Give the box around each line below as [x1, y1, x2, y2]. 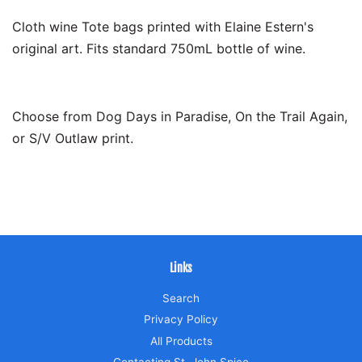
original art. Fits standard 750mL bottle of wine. [12, 40, 305, 57]
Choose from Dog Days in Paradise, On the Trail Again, [12, 107, 347, 124]
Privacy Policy [144, 313, 218, 326]
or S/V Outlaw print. [12, 129, 133, 146]
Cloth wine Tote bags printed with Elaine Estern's [12, 18, 314, 35]
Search [162, 291, 200, 305]
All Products [149, 334, 213, 347]
